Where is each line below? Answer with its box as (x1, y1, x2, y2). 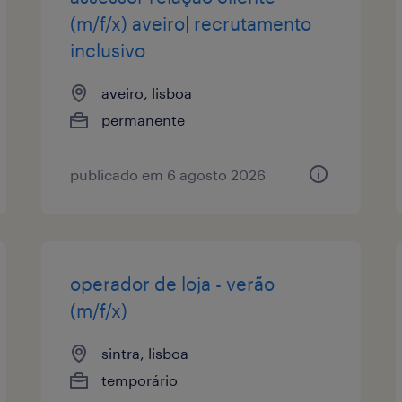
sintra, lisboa (101, 344, 189, 362)
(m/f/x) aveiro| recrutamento (70, 12, 312, 34)
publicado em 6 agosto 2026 (70, 165, 267, 183)
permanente (101, 110, 186, 128)
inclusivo (70, 39, 146, 61)
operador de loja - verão (70, 272, 275, 294)
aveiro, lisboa (101, 83, 193, 101)
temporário (101, 371, 179, 389)
